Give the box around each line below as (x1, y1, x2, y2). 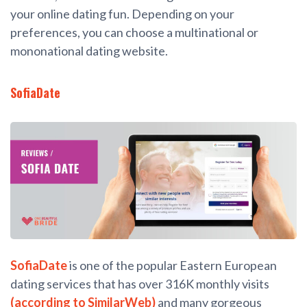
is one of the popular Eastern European (67, 258, 277, 273)
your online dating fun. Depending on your (10, 5, 234, 21)
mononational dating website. (10, 42, 168, 58)
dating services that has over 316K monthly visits (10, 276, 269, 292)
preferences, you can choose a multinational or (10, 24, 258, 40)
